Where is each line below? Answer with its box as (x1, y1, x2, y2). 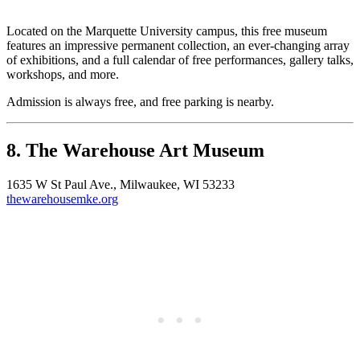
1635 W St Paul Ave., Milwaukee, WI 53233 (6, 178, 235, 192)
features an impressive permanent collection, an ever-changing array (6, 39, 350, 53)
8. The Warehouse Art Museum (6, 140, 264, 162)
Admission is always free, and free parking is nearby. (6, 95, 274, 109)
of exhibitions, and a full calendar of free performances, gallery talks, (6, 53, 354, 67)
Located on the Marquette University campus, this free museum (6, 24, 327, 39)
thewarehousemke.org (6, 192, 118, 207)
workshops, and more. (6, 67, 119, 82)
